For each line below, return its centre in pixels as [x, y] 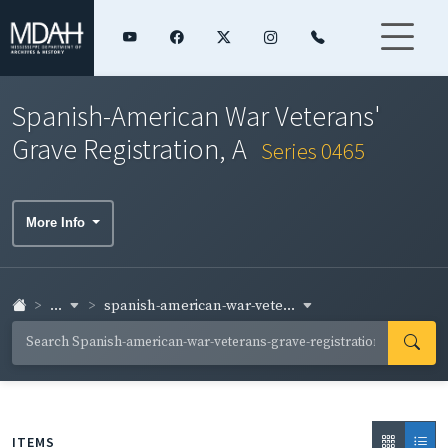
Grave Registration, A [132, 148]
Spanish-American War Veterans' [196, 115]
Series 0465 [313, 150]
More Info [57, 223]
